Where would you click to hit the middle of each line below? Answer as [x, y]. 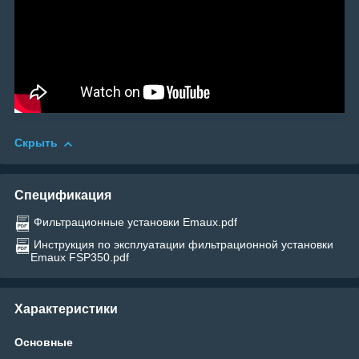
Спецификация [63, 195]
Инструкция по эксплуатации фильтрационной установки [184, 244]
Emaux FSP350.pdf [80, 257]
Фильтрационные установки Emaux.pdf [135, 222]
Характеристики [66, 309]
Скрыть [36, 143]
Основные [44, 342]
